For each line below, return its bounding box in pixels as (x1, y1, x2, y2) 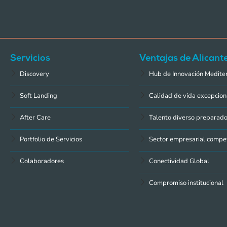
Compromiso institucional (148, 178, 223, 188)
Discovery (20, 69, 49, 79)
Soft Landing (20, 91, 57, 101)
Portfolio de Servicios (20, 135, 82, 144)
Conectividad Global (148, 157, 209, 166)
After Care (20, 113, 51, 123)
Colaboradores (20, 157, 64, 166)
